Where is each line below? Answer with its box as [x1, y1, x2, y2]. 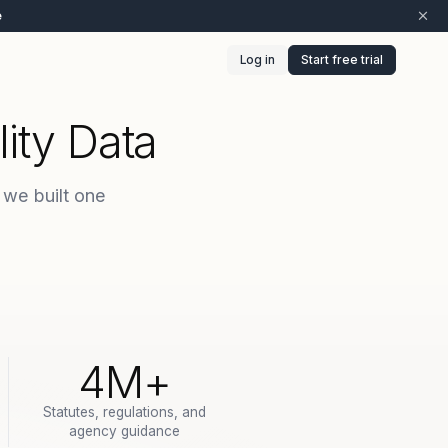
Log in [240, 52, 275, 67]
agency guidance [69, 423, 180, 440]
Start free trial [301, 52, 383, 67]
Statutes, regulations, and [43, 404, 206, 421]
